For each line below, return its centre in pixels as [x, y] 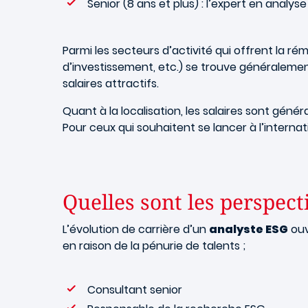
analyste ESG [249, 229]
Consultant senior [135, 290]
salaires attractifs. [111, 84]
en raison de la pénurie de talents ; [154, 246]
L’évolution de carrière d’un [136, 229]
